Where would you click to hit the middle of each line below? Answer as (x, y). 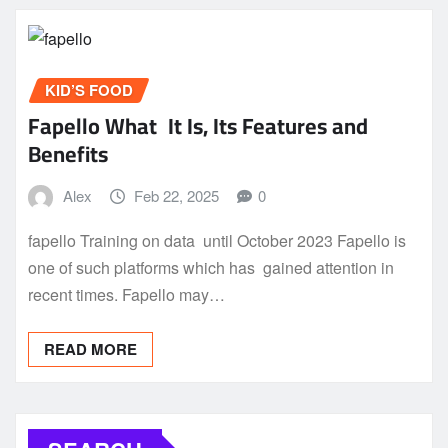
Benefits (68, 154)
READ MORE (90, 348)
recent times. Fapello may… (126, 294)
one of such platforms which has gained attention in (211, 267)
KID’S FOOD (89, 89)
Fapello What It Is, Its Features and (198, 126)
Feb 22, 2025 (177, 196)
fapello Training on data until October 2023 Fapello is (217, 240)
